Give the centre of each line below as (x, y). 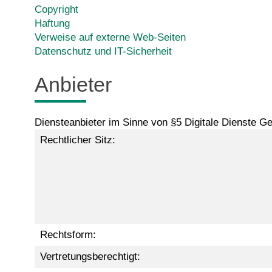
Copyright (56, 10)
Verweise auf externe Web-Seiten (110, 38)
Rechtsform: (68, 235)
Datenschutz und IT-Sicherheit (103, 52)
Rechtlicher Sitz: (77, 140)
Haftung (52, 24)
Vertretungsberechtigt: (90, 257)
